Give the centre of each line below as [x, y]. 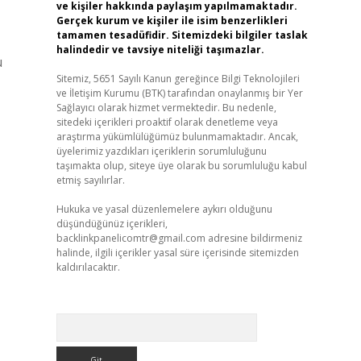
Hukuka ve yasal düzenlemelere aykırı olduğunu [164, 209]
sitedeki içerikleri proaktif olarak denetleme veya [167, 122]
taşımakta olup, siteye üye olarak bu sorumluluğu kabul [181, 166]
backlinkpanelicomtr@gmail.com [131, 238]
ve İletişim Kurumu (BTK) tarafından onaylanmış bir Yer [179, 93]
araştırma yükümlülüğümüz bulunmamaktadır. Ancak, [177, 137]
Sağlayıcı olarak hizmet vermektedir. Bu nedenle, [166, 108]
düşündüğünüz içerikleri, [112, 224]
